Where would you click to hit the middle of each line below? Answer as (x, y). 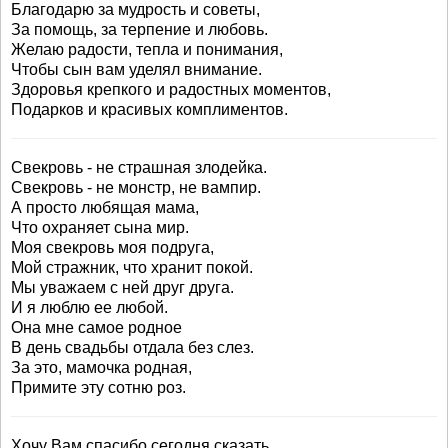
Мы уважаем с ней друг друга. (122, 287)
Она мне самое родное (96, 327)
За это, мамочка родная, (101, 367)
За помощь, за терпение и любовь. (139, 29)
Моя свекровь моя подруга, (112, 247)
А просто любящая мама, (105, 207)
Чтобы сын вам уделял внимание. (136, 69)
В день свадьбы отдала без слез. (132, 347)
